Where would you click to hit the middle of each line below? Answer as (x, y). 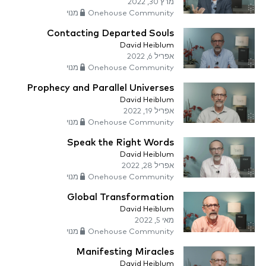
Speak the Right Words (121, 143)
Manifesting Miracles (125, 252)
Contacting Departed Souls (110, 34)
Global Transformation (121, 197)
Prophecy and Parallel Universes (100, 88)
